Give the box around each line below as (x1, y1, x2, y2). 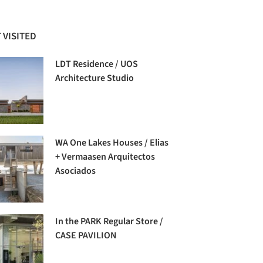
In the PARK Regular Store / (55, 215, 164, 228)
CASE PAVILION (55, 229, 117, 242)
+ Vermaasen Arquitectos (55, 150, 156, 163)
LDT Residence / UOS (55, 57, 139, 70)
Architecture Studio (55, 71, 134, 85)
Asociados (55, 164, 96, 177)
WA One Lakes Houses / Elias (55, 136, 169, 149)
